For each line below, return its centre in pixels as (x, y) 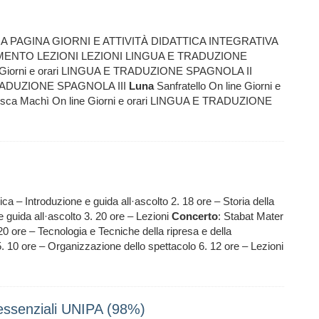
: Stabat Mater (251, 216)
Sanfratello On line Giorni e (217, 86)
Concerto (195, 216)
